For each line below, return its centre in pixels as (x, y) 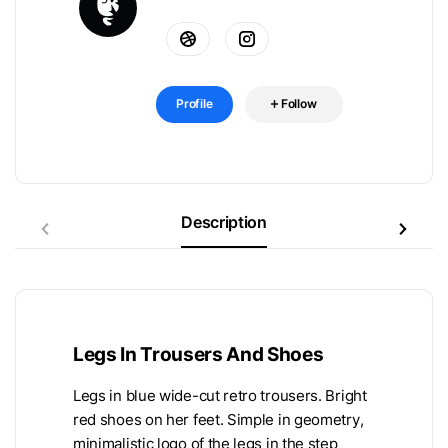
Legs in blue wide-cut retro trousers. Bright (220, 395)
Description (224, 221)
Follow (298, 103)
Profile (194, 103)
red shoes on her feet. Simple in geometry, (218, 419)
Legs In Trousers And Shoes (198, 353)
